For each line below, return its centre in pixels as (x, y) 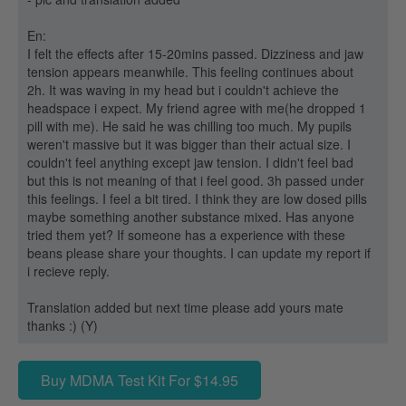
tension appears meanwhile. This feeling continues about (190, 72)
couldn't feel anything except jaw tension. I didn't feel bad (190, 162)
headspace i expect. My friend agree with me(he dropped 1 (197, 108)
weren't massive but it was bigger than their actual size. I (189, 144)
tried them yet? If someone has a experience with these (186, 235)
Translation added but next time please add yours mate (185, 307)
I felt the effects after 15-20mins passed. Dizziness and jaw (195, 53)
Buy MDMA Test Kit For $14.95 (140, 380)
